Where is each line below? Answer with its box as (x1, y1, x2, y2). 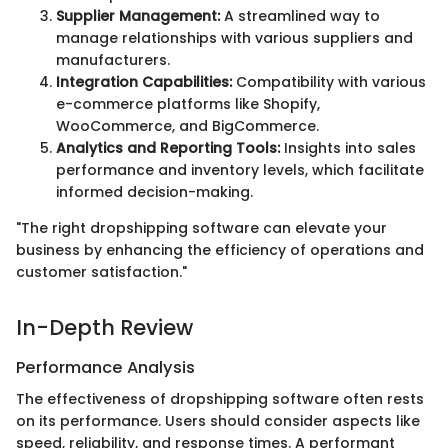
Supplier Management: (56, 6, 220, 27)
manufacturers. (56, 50, 170, 71)
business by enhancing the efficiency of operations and (16, 240, 424, 261)
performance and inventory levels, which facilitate (56, 160, 424, 181)
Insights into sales (280, 138, 416, 159)
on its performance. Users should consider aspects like (16, 411, 420, 432)
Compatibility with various (232, 72, 426, 93)
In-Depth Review (16, 313, 193, 343)
